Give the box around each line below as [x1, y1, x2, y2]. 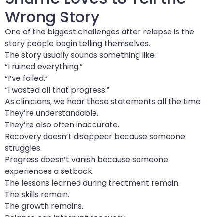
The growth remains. [5, 200, 83, 212]
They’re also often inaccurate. [5, 119, 119, 130]
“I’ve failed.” [5, 72, 48, 84]
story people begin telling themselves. [5, 37, 150, 49]
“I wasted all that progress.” [5, 84, 109, 95]
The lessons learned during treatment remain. [5, 177, 180, 188]
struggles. [5, 142, 42, 154]
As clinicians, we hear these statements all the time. [5, 95, 202, 107]
